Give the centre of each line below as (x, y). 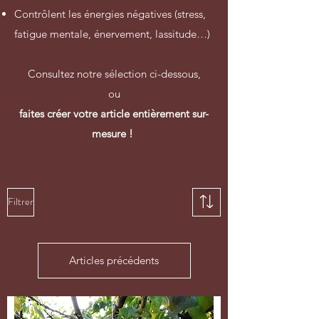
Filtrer (21, 202)
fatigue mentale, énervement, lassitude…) (112, 33)
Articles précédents (114, 260)
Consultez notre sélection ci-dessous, (114, 73)
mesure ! (114, 133)
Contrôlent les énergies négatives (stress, (110, 14)
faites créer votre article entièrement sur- (114, 113)
